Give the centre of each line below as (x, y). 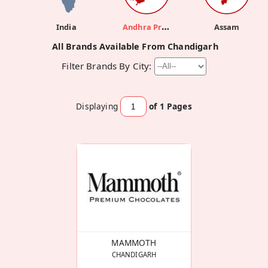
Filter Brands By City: (107, 66)
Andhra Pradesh (166, 27)
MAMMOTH (134, 243)
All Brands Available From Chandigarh (135, 47)
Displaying (97, 106)
